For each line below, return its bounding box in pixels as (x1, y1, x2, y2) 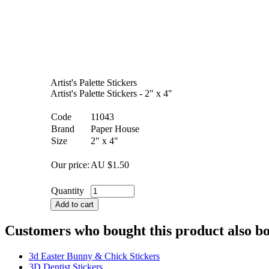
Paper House (91, 123, 139, 134)
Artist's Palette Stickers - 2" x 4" (50, 88, 172, 98)
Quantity (51, 185, 84, 196)
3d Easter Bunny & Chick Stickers (29, 250, 160, 261)
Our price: (51, 159, 89, 170)
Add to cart (55, 199, 94, 209)
